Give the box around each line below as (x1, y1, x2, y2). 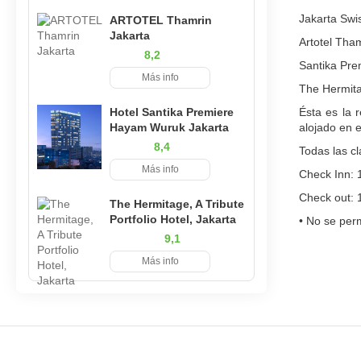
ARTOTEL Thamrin (110, 14, 212, 27)
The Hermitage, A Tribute (110, 197, 244, 210)
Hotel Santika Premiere (110, 106, 234, 118)
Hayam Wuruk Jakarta (110, 121, 229, 134)
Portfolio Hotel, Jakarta (110, 213, 236, 226)
